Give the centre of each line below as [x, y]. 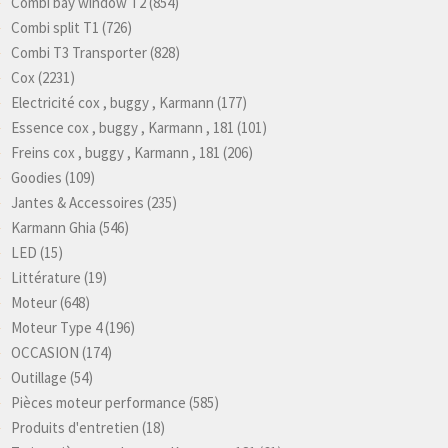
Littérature [46, 278]
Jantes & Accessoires [77, 203]
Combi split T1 [55, 28]
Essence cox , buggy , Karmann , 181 [122, 128]
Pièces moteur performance [98, 403]
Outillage [39, 378]
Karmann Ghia [53, 228]
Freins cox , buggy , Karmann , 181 [115, 153]
